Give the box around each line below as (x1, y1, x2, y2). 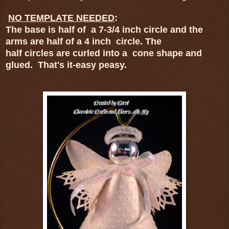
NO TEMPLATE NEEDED (8, 12, 114, 23)
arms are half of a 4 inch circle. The (6, 36, 162, 47)
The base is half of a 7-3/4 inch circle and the (6, 24, 203, 35)
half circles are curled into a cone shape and (6, 48, 202, 58)
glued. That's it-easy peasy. (6, 59, 127, 70)
